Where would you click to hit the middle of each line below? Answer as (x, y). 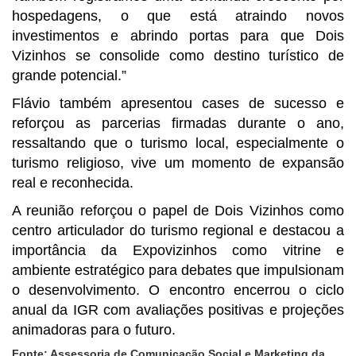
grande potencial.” (69, 75)
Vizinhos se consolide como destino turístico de (178, 55)
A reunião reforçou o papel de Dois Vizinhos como (178, 210)
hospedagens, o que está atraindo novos (178, 15)
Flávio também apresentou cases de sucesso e (178, 103)
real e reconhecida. (73, 182)
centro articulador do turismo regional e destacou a (178, 230)
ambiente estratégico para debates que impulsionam (178, 270)
